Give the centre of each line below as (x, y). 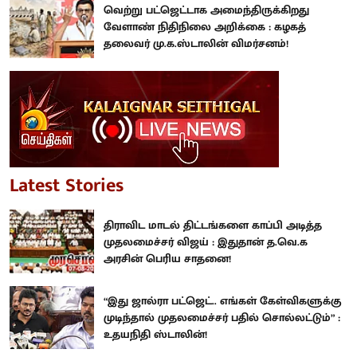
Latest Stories (67, 186)
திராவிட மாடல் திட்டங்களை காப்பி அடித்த (213, 225)
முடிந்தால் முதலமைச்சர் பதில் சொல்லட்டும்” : (222, 318)
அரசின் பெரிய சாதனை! (167, 258)
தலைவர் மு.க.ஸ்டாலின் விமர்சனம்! (196, 44)
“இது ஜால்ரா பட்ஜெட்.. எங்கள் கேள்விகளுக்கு (222, 301)
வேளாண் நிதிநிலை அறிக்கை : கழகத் (205, 27)
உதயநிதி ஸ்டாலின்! (155, 335)
